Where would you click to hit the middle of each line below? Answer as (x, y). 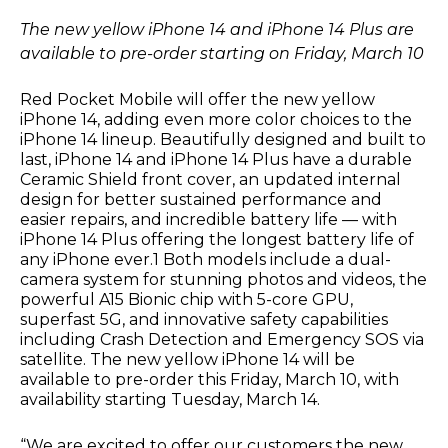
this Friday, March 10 (277, 379)
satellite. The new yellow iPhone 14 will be (187, 359)
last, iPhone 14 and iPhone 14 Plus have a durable (216, 159)
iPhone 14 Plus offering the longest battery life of (217, 239)
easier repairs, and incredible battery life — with (208, 219)
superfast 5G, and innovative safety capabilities (204, 319)
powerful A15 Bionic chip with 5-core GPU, (186, 299)
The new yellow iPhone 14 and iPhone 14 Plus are (217, 29)
